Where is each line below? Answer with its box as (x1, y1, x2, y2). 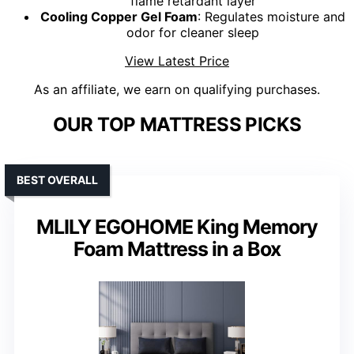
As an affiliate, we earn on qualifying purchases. (34, 81, 320, 98)
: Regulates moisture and (198, 9, 345, 25)
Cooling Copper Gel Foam (40, 9, 198, 25)
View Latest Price (125, 53, 229, 70)
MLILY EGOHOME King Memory (36, 215, 318, 239)
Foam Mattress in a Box (73, 237, 281, 262)
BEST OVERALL (17, 173, 98, 187)
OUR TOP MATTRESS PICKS (52, 113, 302, 137)
